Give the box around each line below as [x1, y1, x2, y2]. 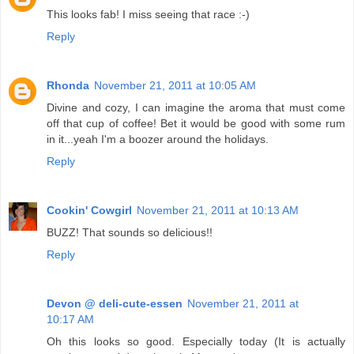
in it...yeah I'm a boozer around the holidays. [47, 132, 269, 145]
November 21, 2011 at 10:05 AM [94, 78, 256, 92]
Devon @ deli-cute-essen [47, 296, 183, 310]
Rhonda [47, 78, 89, 92]
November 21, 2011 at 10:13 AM [137, 203, 299, 217]
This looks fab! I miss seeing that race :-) [47, 7, 250, 21]
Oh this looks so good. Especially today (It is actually [47, 334, 345, 348]
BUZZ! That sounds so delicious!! [47, 225, 213, 239]
